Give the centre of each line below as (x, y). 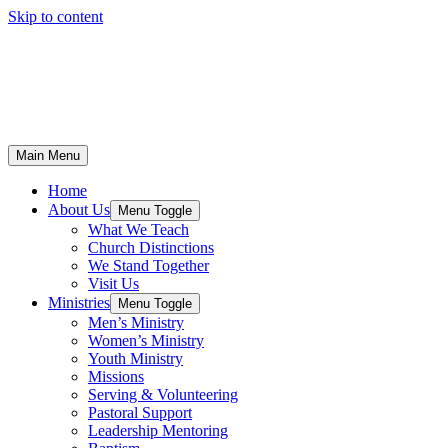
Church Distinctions (151, 247)
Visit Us (113, 283)
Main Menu (48, 155)
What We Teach (138, 229)
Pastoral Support (140, 412)
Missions (116, 376)
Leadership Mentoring (158, 430)
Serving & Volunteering (163, 394)
